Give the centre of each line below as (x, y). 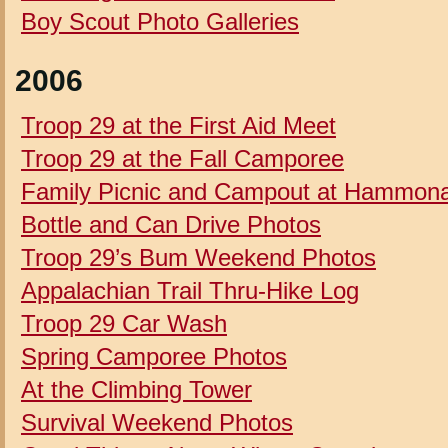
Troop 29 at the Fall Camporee (182, 158)
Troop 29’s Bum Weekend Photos (198, 257)
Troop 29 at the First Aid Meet (178, 125)
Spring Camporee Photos (154, 356)
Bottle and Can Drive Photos (171, 224)
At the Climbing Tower (136, 389)
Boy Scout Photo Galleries (160, 21)
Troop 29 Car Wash (124, 323)
